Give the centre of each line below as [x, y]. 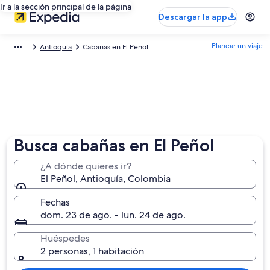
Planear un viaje [237, 46]
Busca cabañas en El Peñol [114, 145]
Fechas [55, 202]
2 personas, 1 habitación [93, 251]
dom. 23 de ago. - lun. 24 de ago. [113, 215]
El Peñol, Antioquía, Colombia [106, 179]
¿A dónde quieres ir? [86, 166]
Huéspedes [65, 238]
